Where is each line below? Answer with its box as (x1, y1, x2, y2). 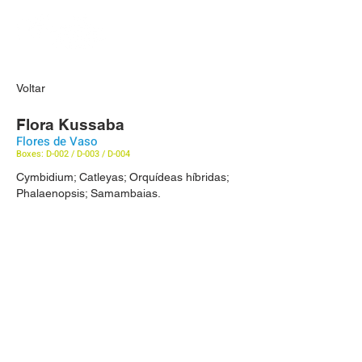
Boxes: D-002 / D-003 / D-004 (16, 147, 130, 161)
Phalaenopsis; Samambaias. (16, 187, 161, 200)
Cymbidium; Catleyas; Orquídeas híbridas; (16, 170, 229, 183)
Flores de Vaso (16, 133, 98, 150)
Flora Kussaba (16, 116, 124, 133)
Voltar (16, 82, 45, 95)
